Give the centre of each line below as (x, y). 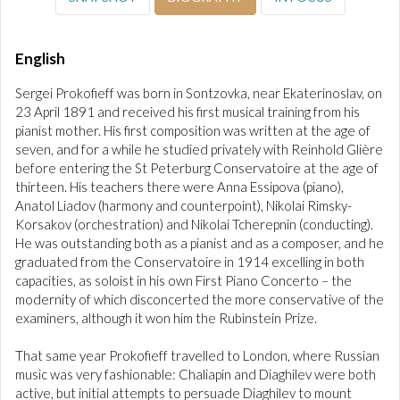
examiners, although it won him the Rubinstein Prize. (166, 318)
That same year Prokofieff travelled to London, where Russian (197, 355)
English (40, 58)
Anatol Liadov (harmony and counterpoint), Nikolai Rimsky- (183, 205)
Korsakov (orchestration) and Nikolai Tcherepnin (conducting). (194, 224)
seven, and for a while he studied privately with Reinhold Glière (199, 149)
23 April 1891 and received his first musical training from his (187, 112)
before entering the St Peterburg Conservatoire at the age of (197, 168)
